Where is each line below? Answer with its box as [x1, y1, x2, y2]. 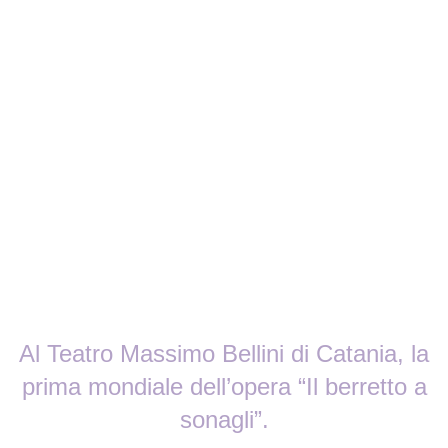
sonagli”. [179, 406, 269, 434]
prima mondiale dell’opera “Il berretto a [21, 373, 427, 401]
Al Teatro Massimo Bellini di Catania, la [19, 340, 429, 368]
